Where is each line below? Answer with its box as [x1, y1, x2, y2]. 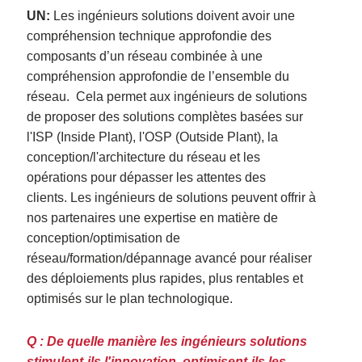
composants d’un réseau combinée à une [27, 48, 263, 63]
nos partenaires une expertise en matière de [27, 210, 279, 225]
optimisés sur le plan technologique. [27, 291, 234, 305]
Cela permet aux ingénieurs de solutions [76, 89, 308, 103]
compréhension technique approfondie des [27, 28, 272, 43]
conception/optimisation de [27, 230, 181, 245]
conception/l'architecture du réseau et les [27, 149, 261, 164]
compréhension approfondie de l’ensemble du [27, 69, 290, 83]
